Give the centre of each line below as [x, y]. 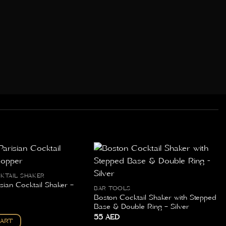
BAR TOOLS [112, 189]
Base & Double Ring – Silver [141, 207]
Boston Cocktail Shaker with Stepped [155, 198]
